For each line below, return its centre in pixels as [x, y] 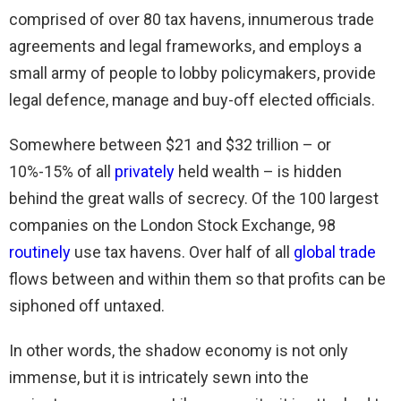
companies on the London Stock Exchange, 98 [172, 225]
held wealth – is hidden [258, 171]
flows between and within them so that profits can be [197, 278]
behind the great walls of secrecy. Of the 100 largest [194, 198]
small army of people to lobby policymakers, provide [192, 73]
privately [145, 171]
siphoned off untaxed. [87, 305]
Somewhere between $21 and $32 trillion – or [170, 144]
